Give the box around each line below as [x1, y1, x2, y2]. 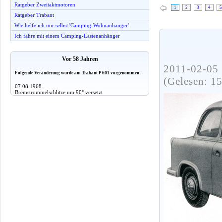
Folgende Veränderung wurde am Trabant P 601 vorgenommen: [15, 70, 141, 76]
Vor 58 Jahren [61, 55, 98, 63]
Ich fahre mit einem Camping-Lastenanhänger [14, 33, 120, 39]
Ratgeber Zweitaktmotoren [14, 1, 75, 7]
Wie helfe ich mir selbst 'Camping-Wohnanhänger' [14, 22, 129, 28]
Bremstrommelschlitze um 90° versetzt [15, 89, 103, 95]
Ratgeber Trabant [14, 12, 54, 18]
